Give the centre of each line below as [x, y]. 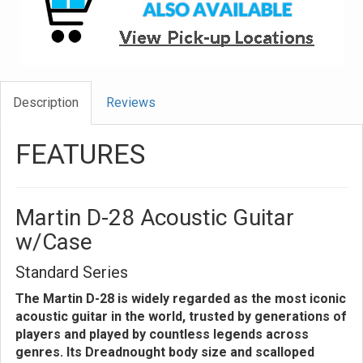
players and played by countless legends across [162, 334]
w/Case [54, 242]
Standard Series [72, 272]
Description [46, 102]
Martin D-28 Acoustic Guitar [155, 218]
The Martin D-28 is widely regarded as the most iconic [181, 299]
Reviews [131, 102]
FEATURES [80, 154]
